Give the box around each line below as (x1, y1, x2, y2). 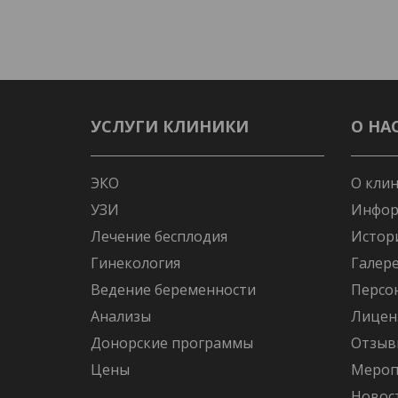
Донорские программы (91, 333, 253, 353)
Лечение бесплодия (91, 227, 227, 246)
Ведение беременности (91, 280, 256, 299)
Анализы (91, 306, 151, 326)
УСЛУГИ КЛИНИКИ (91, 115, 249, 137)
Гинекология (91, 253, 180, 273)
